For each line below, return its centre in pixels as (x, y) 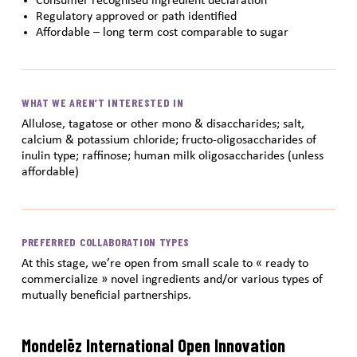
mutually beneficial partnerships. (106, 295)
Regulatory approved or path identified (136, 16)
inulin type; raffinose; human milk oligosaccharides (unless (172, 156)
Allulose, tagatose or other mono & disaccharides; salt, (163, 124)
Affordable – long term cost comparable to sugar (162, 32)
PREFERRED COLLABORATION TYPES (106, 241)
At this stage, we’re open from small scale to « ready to (165, 263)
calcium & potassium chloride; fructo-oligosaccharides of (169, 140)
